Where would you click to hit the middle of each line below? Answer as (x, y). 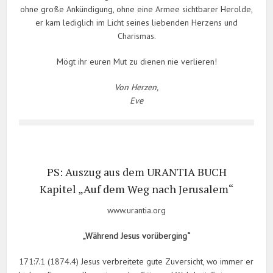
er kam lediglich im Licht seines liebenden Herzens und (136, 23)
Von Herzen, (136, 87)
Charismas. (136, 36)
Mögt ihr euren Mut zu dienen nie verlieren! (136, 62)
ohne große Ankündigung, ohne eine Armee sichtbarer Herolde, (136, 9)
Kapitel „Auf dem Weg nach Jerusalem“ (136, 189)
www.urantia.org (136, 211)
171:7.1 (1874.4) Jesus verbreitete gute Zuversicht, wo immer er (136, 262)
